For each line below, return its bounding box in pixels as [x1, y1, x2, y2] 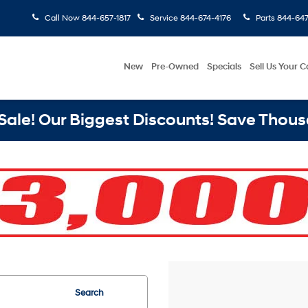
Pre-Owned [151, 61, 199, 72]
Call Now [45, 13, 80, 23]
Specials [207, 61, 241, 72]
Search [74, 287, 104, 298]
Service [150, 13, 178, 23]
